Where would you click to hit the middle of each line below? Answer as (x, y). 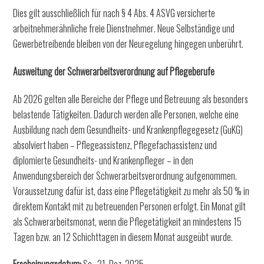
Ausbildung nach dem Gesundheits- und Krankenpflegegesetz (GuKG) (128, 129)
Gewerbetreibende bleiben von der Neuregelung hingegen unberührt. (128, 44)
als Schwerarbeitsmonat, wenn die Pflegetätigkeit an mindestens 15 (128, 221)
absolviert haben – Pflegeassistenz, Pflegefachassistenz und (115, 145)
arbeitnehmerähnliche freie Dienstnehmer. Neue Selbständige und (124, 29)
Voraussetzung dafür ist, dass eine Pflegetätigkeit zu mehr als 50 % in (131, 191)
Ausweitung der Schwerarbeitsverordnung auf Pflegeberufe (114, 71)
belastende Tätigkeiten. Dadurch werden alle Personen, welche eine (126, 114)
